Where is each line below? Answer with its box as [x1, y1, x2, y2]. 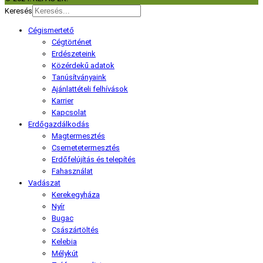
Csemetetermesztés [52, 143, 120, 152]
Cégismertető [28, 25, 74, 35]
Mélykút [52, 248, 78, 258]
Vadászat [28, 178, 60, 187]
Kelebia [52, 237, 77, 246]
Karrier [52, 96, 73, 105]
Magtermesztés [52, 131, 105, 140]
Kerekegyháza [52, 190, 100, 199]
